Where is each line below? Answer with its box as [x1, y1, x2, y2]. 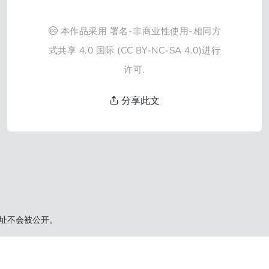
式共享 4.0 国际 [48, 44, 115, 56]
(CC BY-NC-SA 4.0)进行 [114, 44, 221, 56]
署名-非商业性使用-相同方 [109, 25, 222, 37]
